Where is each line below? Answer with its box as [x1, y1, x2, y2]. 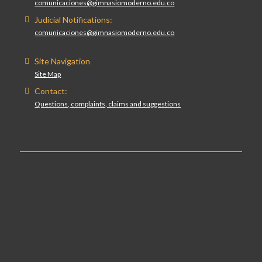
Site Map [35, 69, 61, 78]
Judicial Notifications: [35, 14, 113, 25]
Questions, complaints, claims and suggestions [35, 99, 181, 109]
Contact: [35, 86, 68, 96]
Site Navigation [35, 56, 91, 66]
